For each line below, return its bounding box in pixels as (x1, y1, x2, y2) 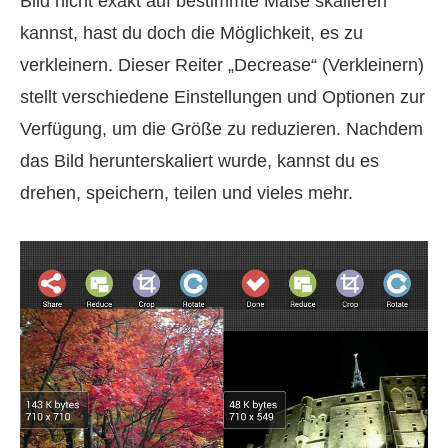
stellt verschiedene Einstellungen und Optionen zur (20, 86, 425, 107)
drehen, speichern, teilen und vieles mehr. (20, 182, 353, 203)
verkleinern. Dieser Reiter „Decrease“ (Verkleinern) (20, 54, 424, 75)
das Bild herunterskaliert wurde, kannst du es (20, 150, 379, 171)
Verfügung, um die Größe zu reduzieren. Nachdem (20, 118, 423, 139)
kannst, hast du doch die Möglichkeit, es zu (20, 22, 363, 43)
